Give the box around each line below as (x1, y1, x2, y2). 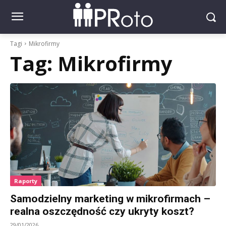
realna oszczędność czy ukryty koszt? (10, 205, 194, 217)
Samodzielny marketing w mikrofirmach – (10, 192, 210, 205)
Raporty (14, 177, 37, 185)
